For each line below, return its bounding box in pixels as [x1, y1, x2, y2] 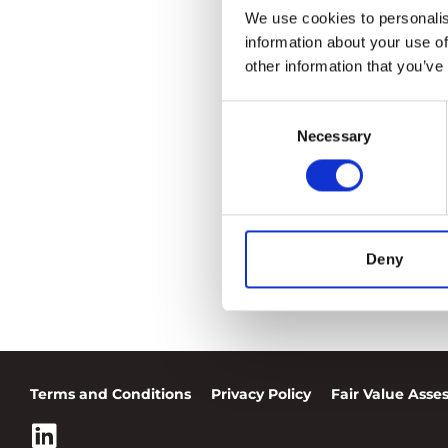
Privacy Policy [211, 385, 311, 403]
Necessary [297, 127, 371, 145]
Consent [221, 103, 277, 121]
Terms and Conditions [30, 385, 191, 403]
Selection [221, 127, 282, 145]
